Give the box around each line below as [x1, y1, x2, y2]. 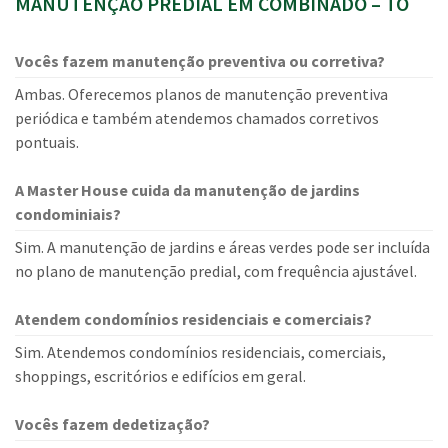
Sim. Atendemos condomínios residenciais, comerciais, [15, 342, 386, 362]
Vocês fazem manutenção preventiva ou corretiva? [15, 51, 385, 71]
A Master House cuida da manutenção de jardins [15, 180, 360, 200]
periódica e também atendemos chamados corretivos [15, 108, 379, 128]
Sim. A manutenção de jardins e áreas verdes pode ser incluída [15, 237, 430, 257]
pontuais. [15, 132, 79, 152]
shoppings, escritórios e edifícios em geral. [15, 366, 306, 386]
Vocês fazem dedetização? [15, 414, 210, 434]
